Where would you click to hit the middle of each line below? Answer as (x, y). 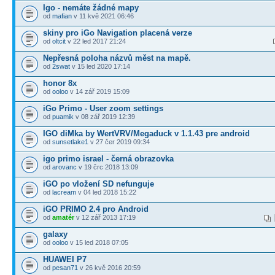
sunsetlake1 (70, 141)
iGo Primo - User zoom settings (103, 108)
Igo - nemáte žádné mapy (91, 7)
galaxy (55, 234)
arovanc (64, 167)
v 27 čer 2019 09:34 (119, 141)
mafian (62, 16)
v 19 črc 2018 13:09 (107, 167)
